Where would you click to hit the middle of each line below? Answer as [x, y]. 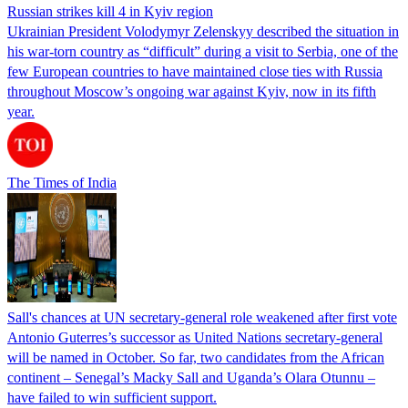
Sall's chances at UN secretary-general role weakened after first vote [202, 317]
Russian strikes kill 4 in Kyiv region [110, 11]
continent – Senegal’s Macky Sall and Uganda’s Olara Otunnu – [191, 377]
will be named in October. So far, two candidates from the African [196, 357]
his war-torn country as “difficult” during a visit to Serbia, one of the [203, 51]
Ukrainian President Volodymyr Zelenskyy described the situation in [203, 31]
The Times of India [62, 182]
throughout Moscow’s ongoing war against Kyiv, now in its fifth [192, 91]
